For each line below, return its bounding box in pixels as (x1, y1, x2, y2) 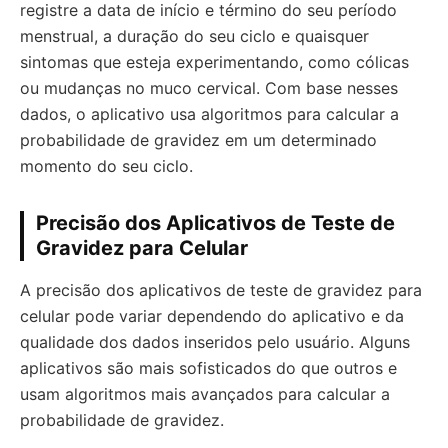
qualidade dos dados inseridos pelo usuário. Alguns (20, 332, 410, 352)
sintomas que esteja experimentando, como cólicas (20, 52, 409, 72)
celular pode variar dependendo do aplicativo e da (20, 306, 404, 326)
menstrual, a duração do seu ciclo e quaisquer (20, 26, 369, 46)
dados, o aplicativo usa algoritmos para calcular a (20, 104, 399, 124)
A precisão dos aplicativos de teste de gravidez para (20, 280, 422, 300)
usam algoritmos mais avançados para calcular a (20, 384, 390, 404)
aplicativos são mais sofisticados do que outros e (20, 358, 397, 378)
